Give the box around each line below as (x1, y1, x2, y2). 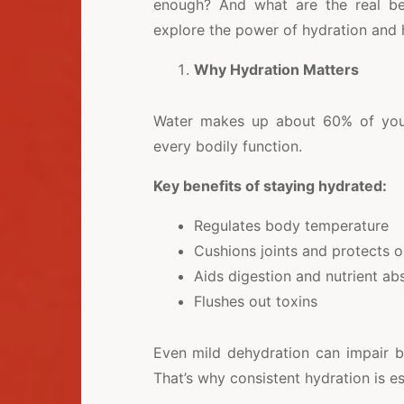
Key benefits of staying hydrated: (152, 177, 387, 195)
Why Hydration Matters (193, 60, 359, 78)
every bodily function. (152, 137, 302, 155)
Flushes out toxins (193, 292, 317, 310)
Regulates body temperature (193, 216, 389, 234)
